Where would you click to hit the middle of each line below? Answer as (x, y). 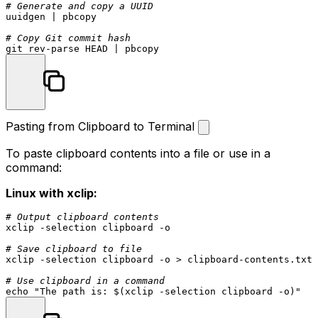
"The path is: (74, 291)
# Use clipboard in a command (85, 280)
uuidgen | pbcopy (51, 16)
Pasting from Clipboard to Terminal (102, 126)
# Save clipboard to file (74, 248)
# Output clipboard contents (82, 216)
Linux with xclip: (51, 193)
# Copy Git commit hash (68, 38)
